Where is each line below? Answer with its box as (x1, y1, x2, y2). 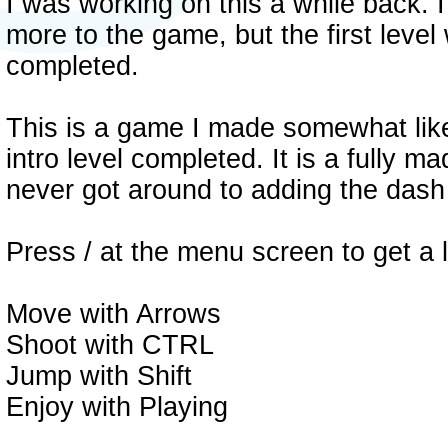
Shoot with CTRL (6, 330, 214, 360)
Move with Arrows (6, 299, 221, 329)
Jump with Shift (6, 361, 192, 391)
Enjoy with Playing (6, 392, 228, 422)
